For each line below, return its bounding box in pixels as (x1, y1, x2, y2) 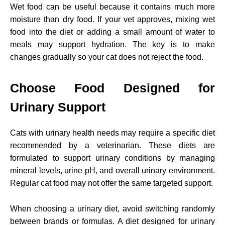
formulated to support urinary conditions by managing (10, 153, 215, 162)
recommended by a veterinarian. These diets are (10, 141, 215, 150)
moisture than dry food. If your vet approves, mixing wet (10, 15, 215, 24)
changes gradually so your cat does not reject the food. (10, 52, 203, 61)
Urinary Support (10, 99, 105, 114)
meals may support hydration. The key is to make (10, 40, 215, 49)
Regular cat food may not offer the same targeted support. (10, 178, 213, 187)
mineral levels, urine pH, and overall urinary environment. (10, 166, 215, 175)
